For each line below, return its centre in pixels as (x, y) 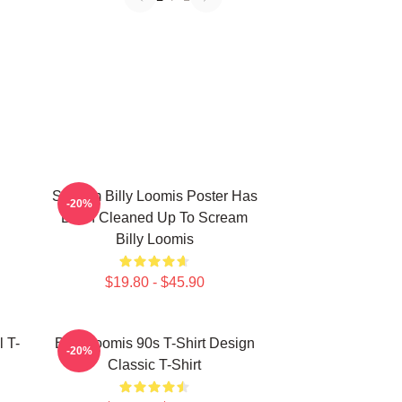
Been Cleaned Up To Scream (154, 218)
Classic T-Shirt (154, 365)
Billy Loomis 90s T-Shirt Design (154, 343)
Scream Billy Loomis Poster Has (154, 196)
